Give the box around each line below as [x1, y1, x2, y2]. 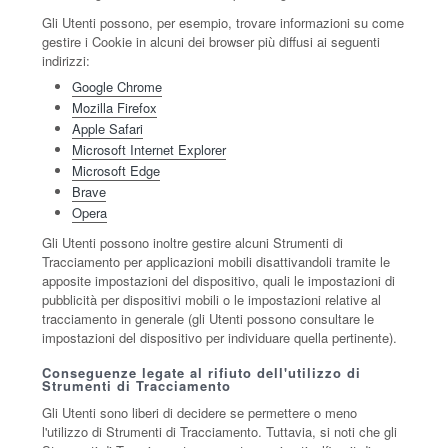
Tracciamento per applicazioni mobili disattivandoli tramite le [42, 252, 391, 271]
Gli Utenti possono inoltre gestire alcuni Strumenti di [42, 233, 344, 252]
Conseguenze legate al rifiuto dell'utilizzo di [42, 363, 362, 382]
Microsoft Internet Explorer [72, 140, 227, 159]
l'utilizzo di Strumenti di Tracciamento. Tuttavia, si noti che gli [42, 422, 398, 441]
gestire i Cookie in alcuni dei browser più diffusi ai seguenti [42, 32, 381, 51]
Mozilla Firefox [72, 98, 158, 117]
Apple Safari [72, 119, 144, 138]
